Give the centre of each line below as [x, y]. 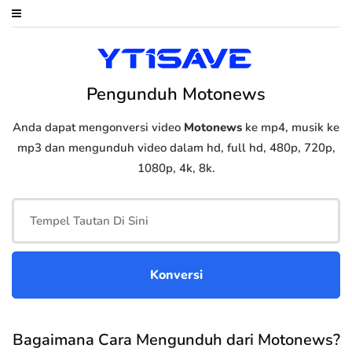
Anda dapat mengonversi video [98, 128]
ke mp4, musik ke [291, 128]
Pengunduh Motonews [176, 95]
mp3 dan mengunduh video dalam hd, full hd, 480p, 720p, [176, 148]
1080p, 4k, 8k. [176, 169]
